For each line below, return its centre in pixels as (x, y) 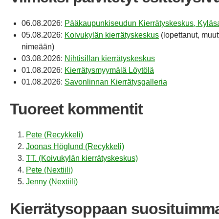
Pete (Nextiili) (49, 170)
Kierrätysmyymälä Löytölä (109, 70)
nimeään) (38, 46)
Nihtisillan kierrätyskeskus (110, 58)
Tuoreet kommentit (76, 109)
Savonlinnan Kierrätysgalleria (116, 82)
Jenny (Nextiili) (52, 181)
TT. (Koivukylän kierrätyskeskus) (82, 158)
